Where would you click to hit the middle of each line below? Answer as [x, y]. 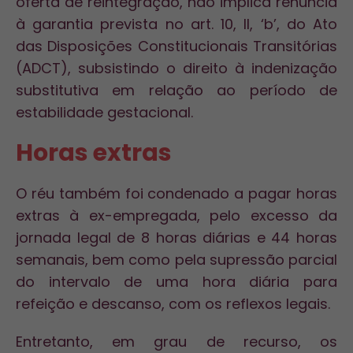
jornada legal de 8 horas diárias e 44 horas [176, 238]
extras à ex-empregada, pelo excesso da [176, 216]
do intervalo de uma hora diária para [176, 282]
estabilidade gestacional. [104, 112]
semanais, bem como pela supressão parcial [176, 260]
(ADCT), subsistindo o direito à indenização [176, 68]
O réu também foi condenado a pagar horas [176, 193]
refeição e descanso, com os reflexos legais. [173, 304]
